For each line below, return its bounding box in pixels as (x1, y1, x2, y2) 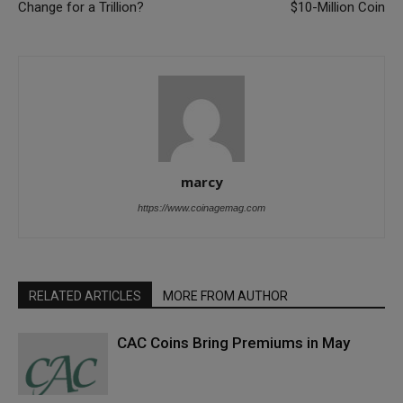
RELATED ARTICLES (29, 289, 141, 303)
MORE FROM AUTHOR (163, 289, 288, 303)
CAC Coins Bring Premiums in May (117, 334, 350, 352)
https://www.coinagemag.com (138, 202, 265, 213)
